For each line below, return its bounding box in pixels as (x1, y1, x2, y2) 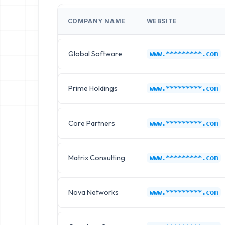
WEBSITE (146, 17, 177, 25)
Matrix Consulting (68, 153, 125, 162)
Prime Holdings (68, 83, 118, 93)
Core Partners (68, 118, 115, 128)
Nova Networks (68, 187, 119, 197)
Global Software (68, 49, 122, 58)
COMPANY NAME (67, 17, 126, 25)
